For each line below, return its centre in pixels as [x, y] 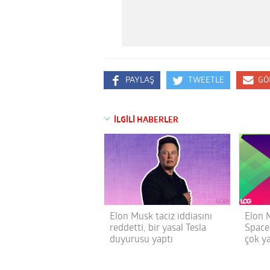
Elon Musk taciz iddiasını [161, 217]
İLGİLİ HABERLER [146, 121]
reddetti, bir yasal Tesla [158, 229]
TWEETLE [206, 81]
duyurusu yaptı [141, 240]
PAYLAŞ [140, 81]
